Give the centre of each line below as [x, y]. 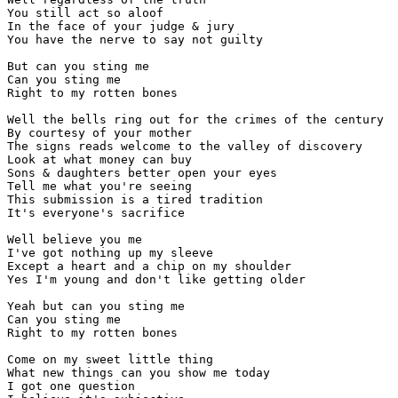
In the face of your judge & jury [121, 27]
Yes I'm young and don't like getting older [156, 280]
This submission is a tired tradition [135, 200]
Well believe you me [75, 240]
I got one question [71, 386]
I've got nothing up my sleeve [110, 253]
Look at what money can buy [99, 160]
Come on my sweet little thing [110, 360]
